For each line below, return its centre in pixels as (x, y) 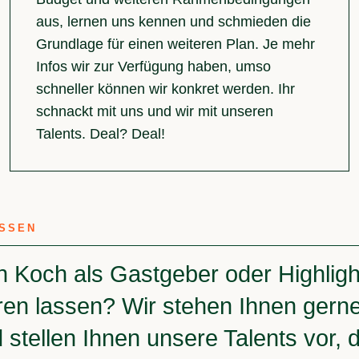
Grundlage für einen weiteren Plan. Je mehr (175, 44)
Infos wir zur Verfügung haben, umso (153, 67)
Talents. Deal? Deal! (100, 134)
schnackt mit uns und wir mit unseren (154, 112)
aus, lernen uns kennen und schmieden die (173, 22)
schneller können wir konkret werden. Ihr (165, 89)
